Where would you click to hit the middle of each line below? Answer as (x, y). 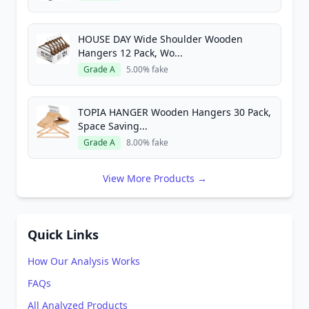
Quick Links (63, 235)
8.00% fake (147, 142)
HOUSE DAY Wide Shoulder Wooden (160, 39)
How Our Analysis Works (84, 261)
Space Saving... (113, 126)
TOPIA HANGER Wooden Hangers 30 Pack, (175, 112)
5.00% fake (147, 69)
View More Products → (154, 178)
